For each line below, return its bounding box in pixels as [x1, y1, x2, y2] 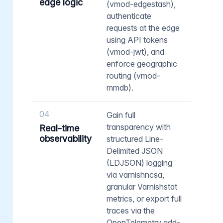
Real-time [39, 122, 79, 133]
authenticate [107, 10, 151, 21]
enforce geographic [107, 58, 177, 69]
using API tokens [107, 34, 168, 45]
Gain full [107, 110, 135, 120]
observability [39, 133, 92, 144]
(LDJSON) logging [107, 157, 172, 168]
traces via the [107, 205, 155, 216]
